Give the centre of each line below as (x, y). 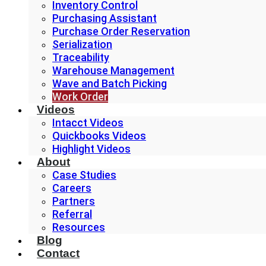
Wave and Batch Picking (110, 83)
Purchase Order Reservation (121, 31)
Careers (72, 188)
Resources (79, 227)
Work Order (80, 96)
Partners (74, 201)
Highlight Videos (91, 149)
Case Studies (84, 175)
